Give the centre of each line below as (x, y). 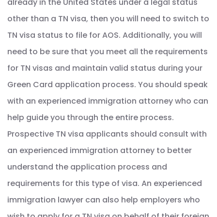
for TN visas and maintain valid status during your (105, 68)
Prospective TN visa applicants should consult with (107, 134)
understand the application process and (87, 167)
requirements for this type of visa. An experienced (105, 184)
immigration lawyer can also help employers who (104, 200)
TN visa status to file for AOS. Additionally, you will (105, 35)
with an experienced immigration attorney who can (108, 101)
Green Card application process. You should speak (108, 85)
